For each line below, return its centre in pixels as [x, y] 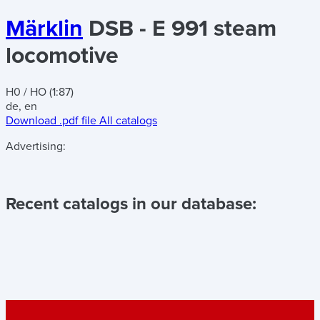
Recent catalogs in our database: [131, 204]
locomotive [62, 56]
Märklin [44, 29]
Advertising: [36, 146]
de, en [21, 106]
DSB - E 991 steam [182, 29]
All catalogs [128, 120]
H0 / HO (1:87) [40, 92]
